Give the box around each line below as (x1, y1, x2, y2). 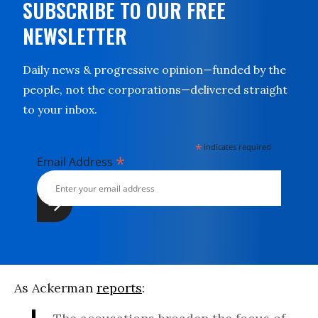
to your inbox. (23, 102, 97, 116)
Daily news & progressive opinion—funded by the (23, 62, 286, 77)
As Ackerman (14, 280, 97, 296)
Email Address (37, 154, 116, 170)
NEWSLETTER (23, 21, 127, 50)
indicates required (202, 141, 272, 152)
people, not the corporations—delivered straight (23, 82, 287, 97)
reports (97, 280, 142, 296)
